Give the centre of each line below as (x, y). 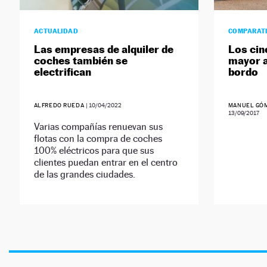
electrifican (62, 72)
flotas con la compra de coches (98, 139)
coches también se (80, 61)
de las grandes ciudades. (84, 175)
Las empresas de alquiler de (103, 49)
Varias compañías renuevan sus (98, 127)
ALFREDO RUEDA (60, 105)
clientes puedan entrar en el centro (105, 163)
